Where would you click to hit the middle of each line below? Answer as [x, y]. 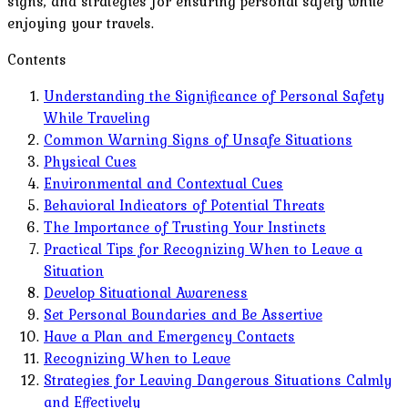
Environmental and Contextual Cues [163, 183]
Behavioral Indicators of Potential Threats [184, 204]
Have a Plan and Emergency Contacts [169, 336]
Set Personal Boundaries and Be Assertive [183, 314]
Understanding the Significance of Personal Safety [214, 95]
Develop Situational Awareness [146, 292]
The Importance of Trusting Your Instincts [185, 226]
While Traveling [97, 117]
